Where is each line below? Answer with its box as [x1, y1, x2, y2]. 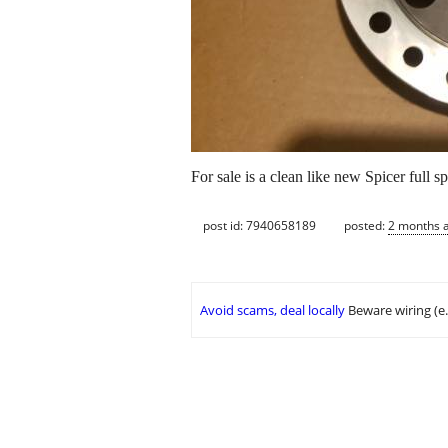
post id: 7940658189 [203, 216, 316, 234]
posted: [344, 216, 388, 234]
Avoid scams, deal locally [200, 301, 345, 320]
